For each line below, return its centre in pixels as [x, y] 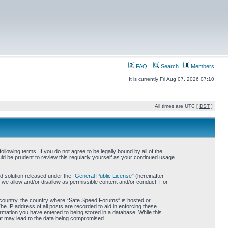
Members [202, 66]
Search [169, 66]
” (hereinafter [148, 176]
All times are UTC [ [177, 106]
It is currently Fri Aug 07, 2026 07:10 [172, 79]
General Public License [103, 176]
